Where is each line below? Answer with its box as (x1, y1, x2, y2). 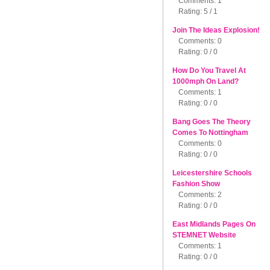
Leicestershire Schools (172, 168, 252, 177)
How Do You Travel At (172, 66, 246, 75)
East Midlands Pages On (172, 219, 256, 228)
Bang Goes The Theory (172, 117, 251, 126)
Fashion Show (172, 179, 220, 188)
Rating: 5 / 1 (178, 7, 218, 16)
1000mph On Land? (172, 77, 239, 86)
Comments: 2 (178, 190, 222, 199)
